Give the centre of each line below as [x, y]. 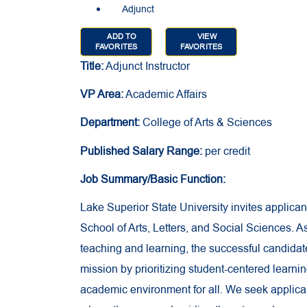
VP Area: [102, 95]
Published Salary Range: [143, 151]
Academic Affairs [165, 95]
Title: [92, 66]
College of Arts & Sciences [206, 123]
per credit [228, 151]
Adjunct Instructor [147, 66]
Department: [110, 123]
